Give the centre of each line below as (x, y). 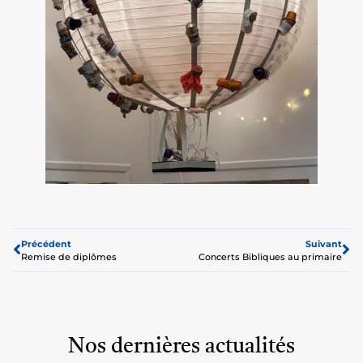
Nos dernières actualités (181, 347)
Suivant (324, 243)
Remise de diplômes (69, 256)
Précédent (46, 243)
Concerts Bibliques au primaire (270, 256)
